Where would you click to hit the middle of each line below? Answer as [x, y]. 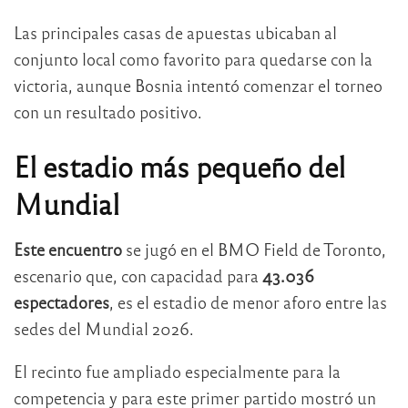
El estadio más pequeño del [179, 166]
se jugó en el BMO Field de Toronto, [254, 250]
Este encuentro [68, 250]
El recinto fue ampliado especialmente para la [177, 372]
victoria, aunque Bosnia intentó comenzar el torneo [198, 85]
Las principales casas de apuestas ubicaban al [175, 32]
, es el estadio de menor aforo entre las [248, 302]
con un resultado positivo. [108, 111]
